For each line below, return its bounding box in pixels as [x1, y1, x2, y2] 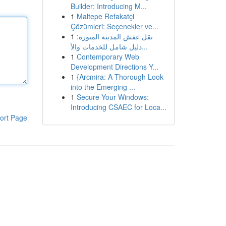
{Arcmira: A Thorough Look [76, 72, 163, 82]
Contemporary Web [76, 51, 139, 62]
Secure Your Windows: [76, 92, 149, 102]
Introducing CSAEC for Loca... [70, 102, 166, 112]
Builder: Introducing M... [70, 1, 147, 11]
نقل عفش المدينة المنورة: [76, 31, 153, 41]
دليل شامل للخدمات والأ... [141, 41, 148, 51]
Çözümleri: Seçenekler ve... [70, 21, 158, 31]
